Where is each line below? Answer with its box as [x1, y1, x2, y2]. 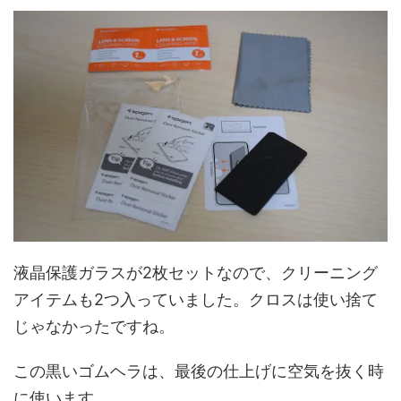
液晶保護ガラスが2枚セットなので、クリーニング [13, 262, 378, 282]
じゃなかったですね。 [13, 316, 175, 336]
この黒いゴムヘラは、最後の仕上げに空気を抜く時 [13, 361, 384, 380]
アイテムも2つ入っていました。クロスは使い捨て [13, 289, 378, 309]
